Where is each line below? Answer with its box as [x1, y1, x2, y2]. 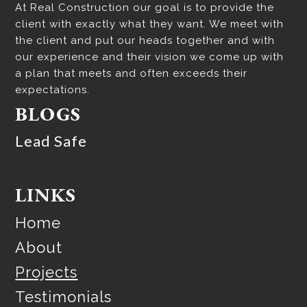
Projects [15, 263, 78, 282]
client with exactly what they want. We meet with [15, 18, 284, 31]
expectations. [15, 84, 90, 97]
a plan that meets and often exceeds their [15, 67, 248, 80]
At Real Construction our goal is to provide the [15, 1, 275, 14]
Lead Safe [15, 132, 88, 151]
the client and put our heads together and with [15, 34, 275, 47]
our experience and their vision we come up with [15, 51, 284, 64]
